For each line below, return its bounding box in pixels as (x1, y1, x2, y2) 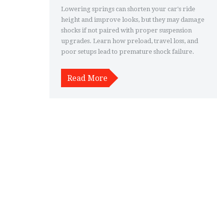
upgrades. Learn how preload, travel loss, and (61, 37, 198, 45)
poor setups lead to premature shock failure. (61, 47, 194, 55)
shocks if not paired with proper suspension (61, 26, 192, 34)
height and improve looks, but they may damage (61, 15, 204, 23)
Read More (67, 73, 108, 83)
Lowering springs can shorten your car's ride (61, 5, 195, 13)
